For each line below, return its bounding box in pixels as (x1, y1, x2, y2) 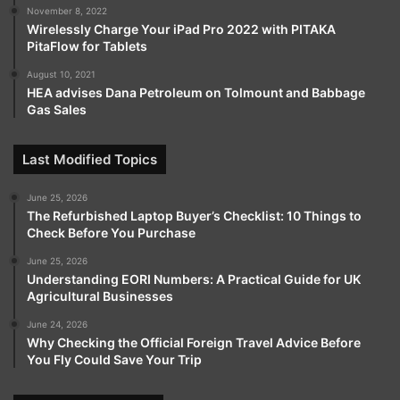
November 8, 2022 (27, 5, 107, 17)
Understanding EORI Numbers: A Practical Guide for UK (27, 271, 361, 287)
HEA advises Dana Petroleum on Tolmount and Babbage (27, 85, 365, 101)
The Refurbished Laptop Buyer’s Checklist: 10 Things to (27, 208, 362, 224)
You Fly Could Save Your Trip (27, 352, 202, 368)
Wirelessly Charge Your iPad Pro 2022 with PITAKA (27, 21, 336, 37)
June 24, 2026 (27, 319, 87, 330)
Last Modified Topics (22, 151, 157, 169)
